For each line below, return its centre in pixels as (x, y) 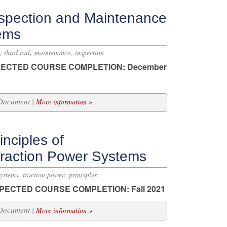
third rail (17, 52)
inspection (89, 52)
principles (83, 175)
